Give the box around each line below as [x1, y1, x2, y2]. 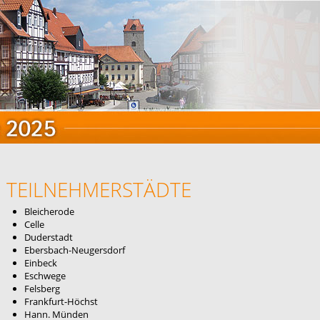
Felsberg [24, 282, 60, 295]
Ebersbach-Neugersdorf [24, 244, 125, 256]
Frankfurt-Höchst [24, 295, 98, 308]
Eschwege [24, 269, 66, 282]
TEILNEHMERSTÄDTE [6, 176, 191, 203]
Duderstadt [24, 231, 73, 244]
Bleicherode [24, 205, 74, 218]
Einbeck [24, 256, 57, 269]
